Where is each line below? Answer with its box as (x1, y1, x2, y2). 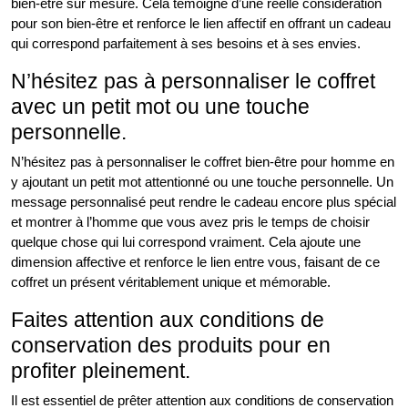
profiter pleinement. (11, 359, 190, 383)
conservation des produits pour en (11, 333, 331, 358)
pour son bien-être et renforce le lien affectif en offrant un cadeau (11, 15, 391, 32)
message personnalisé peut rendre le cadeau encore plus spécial (11, 194, 396, 210)
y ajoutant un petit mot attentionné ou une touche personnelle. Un (11, 174, 393, 190)
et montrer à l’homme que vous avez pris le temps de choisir (11, 214, 370, 230)
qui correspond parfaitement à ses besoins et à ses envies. (11, 36, 361, 52)
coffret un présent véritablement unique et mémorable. (11, 274, 331, 291)
